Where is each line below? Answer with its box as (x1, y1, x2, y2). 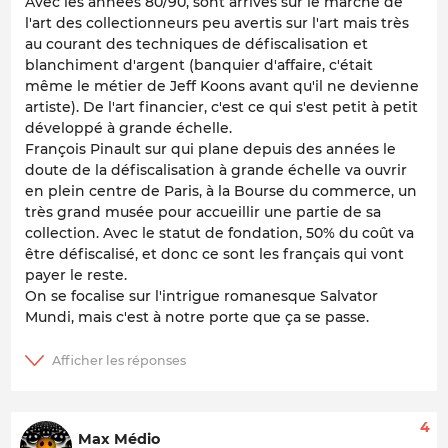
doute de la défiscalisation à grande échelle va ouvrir (25, 161, 407, 180)
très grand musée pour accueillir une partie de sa (25, 203, 381, 222)
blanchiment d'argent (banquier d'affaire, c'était (25, 56, 373, 75)
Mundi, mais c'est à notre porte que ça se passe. (25, 308, 369, 327)
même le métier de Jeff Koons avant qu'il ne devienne (25, 77, 419, 96)
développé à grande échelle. (25, 119, 232, 138)
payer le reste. (25, 266, 127, 285)
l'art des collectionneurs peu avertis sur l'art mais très (25, 14, 409, 33)
